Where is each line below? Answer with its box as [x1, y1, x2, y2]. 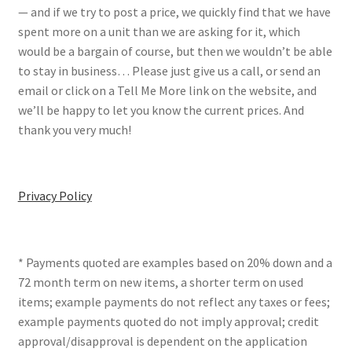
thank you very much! [17, 121, 131, 137]
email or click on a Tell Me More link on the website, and [17, 82, 317, 98]
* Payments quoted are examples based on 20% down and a [17, 254, 332, 270]
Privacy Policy [17, 188, 92, 204]
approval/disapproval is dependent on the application [17, 332, 307, 349]
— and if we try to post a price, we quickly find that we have [17, 3, 331, 20]
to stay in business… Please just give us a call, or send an [17, 62, 321, 79]
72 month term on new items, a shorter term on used [17, 273, 303, 290]
